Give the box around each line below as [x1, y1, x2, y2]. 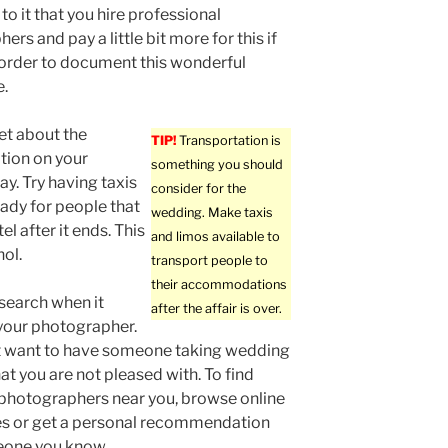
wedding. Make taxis [151, 205, 274, 221]
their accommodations [151, 277, 288, 293]
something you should [151, 157, 284, 173]
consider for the [151, 181, 247, 197]
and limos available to [151, 229, 281, 245]
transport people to [151, 253, 269, 269]
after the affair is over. [151, 301, 283, 317]
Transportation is [176, 133, 282, 149]
